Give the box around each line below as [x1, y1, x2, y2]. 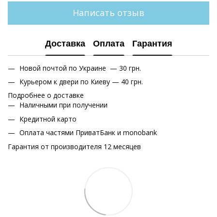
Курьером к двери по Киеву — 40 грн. [19, 77, 143, 86]
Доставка [45, 39, 85, 49]
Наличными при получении [19, 100, 108, 110]
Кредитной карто [19, 114, 77, 124]
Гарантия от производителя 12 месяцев [8, 141, 141, 151]
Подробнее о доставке [8, 91, 84, 100]
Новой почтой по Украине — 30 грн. [19, 63, 141, 73]
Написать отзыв [73, 7, 144, 19]
